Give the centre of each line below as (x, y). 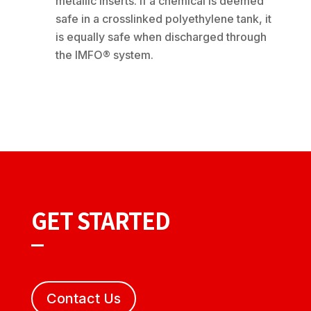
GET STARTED (100, 220)
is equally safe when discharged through (161, 36)
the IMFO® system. (104, 54)
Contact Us (83, 298)
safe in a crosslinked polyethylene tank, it (163, 18)
